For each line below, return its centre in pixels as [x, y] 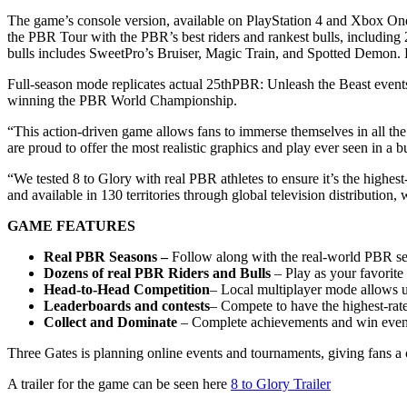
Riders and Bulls [218, 273]
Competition [170, 289]
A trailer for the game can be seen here [119, 383]
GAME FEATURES [71, 225]
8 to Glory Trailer [281, 383]
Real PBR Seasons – [108, 256]
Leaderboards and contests [127, 305]
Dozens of [74, 273]
